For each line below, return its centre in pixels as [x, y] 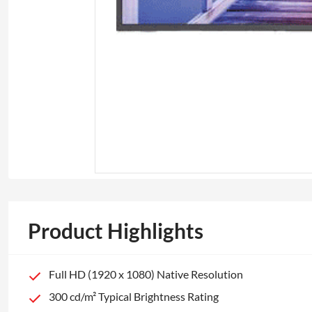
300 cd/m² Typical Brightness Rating [134, 296]
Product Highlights [116, 231]
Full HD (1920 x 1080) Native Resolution [146, 274]
